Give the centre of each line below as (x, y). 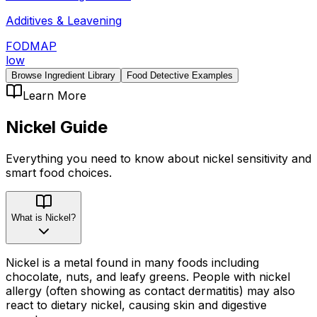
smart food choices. (59, 172)
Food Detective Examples (180, 75)
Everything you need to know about (104, 158)
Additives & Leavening (64, 20)
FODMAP (31, 46)
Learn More (54, 95)
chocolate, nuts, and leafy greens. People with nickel (148, 276)
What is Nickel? (44, 217)
